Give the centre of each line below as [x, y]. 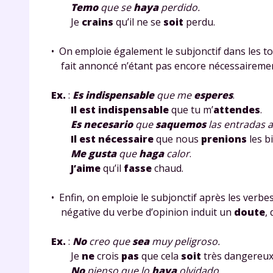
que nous [177, 139]
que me [174, 95]
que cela [160, 256]
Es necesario [102, 124]
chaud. [168, 168]
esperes [213, 95]
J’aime [86, 168]
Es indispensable [113, 95]
